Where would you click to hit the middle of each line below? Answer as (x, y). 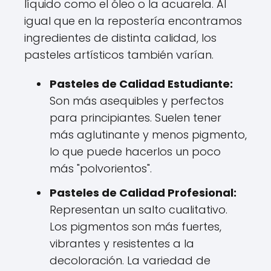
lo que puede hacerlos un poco (135, 152)
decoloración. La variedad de (130, 260)
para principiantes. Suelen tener (135, 118)
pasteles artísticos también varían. (119, 55)
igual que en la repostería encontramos (133, 21)
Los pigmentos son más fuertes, (135, 227)
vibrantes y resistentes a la (122, 243)
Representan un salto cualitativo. (139, 210)
